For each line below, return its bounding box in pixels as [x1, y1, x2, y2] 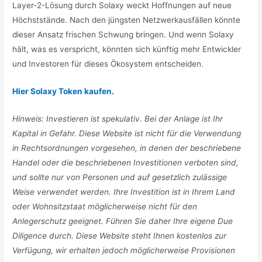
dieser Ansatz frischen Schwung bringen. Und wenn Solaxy [12, 30, 235, 40]
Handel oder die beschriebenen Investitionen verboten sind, [12, 157, 239, 167]
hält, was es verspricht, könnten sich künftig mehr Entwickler [12, 44, 242, 54]
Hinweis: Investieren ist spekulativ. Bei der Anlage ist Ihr [12, 113, 223, 123]
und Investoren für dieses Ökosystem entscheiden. [12, 59, 204, 69]
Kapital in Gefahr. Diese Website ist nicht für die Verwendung [12, 128, 242, 138]
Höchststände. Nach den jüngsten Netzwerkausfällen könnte [12, 15, 241, 25]
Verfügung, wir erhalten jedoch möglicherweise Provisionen [12, 245, 236, 255]
